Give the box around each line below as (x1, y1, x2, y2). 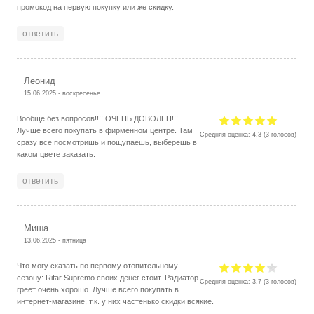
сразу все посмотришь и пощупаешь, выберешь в (17, 137, 198, 146)
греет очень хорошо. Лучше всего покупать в (17, 285, 179, 294)
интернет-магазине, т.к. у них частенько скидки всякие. (17, 296, 214, 306)
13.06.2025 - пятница (24, 235, 87, 244)
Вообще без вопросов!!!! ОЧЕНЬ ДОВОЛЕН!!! (17, 114, 179, 123)
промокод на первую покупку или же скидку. (17, 2, 175, 11)
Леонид (24, 75, 56, 86)
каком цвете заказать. (17, 149, 96, 158)
